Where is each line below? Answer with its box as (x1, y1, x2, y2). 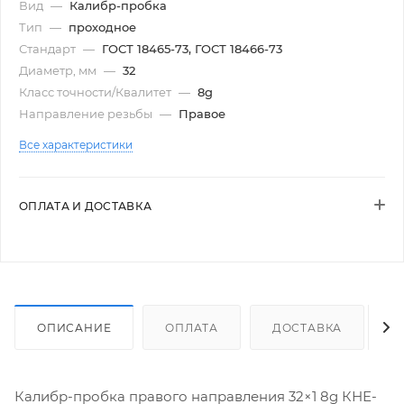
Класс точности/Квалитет (19, 85, 174, 100)
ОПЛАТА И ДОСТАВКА (19, 199, 152, 214)
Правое (179, 106, 225, 122)
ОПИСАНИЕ (37, 321, 112, 335)
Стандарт (19, 41, 78, 57)
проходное (69, 20, 136, 35)
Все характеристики (19, 138, 133, 152)
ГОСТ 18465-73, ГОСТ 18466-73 (102, 41, 282, 57)
